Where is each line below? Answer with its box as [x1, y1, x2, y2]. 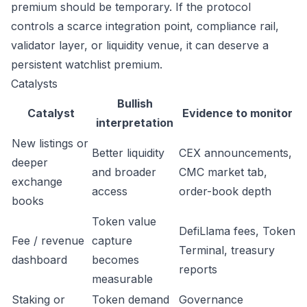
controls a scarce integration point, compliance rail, [11, 19, 279, 33]
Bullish [116, 97, 153, 110]
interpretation [96, 116, 173, 130]
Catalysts [11, 77, 58, 90]
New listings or [12, 136, 88, 150]
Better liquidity [92, 146, 164, 160]
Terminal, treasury [179, 243, 275, 257]
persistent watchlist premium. [11, 58, 162, 71]
